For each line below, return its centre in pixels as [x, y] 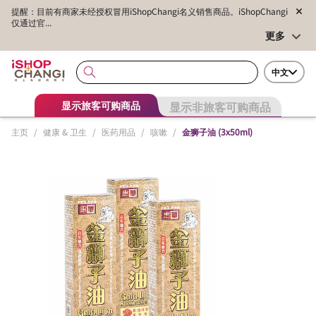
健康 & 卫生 [65, 131]
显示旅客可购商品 [101, 105]
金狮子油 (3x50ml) [217, 131]
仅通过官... [31, 22]
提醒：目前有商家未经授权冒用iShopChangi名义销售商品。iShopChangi [150, 11]
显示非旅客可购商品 [220, 106]
